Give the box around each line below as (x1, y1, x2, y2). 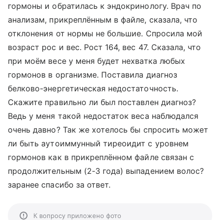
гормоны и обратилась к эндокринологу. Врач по (8, 1, 202, 11)
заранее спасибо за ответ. (8, 180, 111, 190)
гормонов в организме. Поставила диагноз (8, 70, 177, 80)
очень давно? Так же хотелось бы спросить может (8, 125, 209, 135)
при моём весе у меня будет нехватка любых (8, 56, 185, 66)
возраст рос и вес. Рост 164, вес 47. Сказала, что (8, 42, 201, 52)
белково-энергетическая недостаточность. (8, 83, 178, 93)
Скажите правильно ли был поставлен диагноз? (8, 97, 196, 107)
